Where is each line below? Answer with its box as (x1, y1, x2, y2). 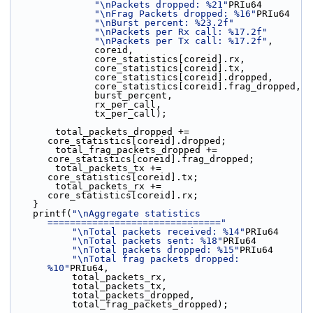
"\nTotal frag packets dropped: (72, 254, 240, 264)
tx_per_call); (94, 108, 167, 119)
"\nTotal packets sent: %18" (72, 235, 223, 246)
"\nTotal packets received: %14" (72, 226, 245, 237)
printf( (33, 208, 72, 219)
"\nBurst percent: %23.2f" (94, 17, 234, 28)
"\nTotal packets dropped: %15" (72, 245, 240, 255)
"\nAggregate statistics (72, 208, 201, 219)
